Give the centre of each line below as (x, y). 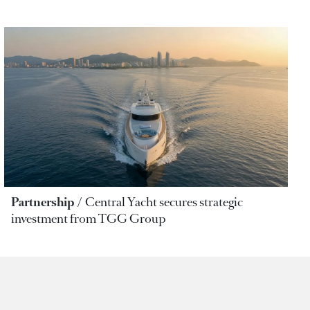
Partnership (43, 202)
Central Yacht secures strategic (164, 202)
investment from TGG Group (89, 218)
